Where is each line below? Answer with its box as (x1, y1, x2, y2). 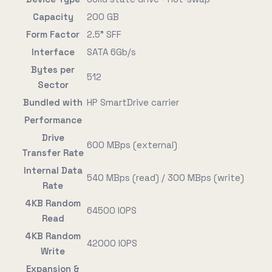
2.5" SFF (87, 29, 121, 40)
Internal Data (23, 165, 83, 176)
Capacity (32, 11, 73, 22)
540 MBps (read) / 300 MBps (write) (87, 172, 244, 183)
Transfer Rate (22, 147, 84, 158)
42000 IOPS (87, 237, 137, 249)
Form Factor (26, 29, 80, 40)
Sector (37, 79, 69, 90)
